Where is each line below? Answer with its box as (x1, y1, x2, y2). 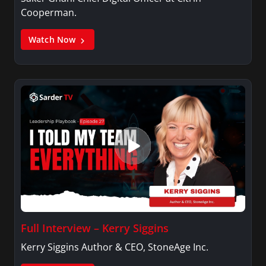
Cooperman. (21, 6, 77, 20)
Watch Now (28, 34, 78, 46)
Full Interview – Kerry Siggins (21, 220, 169, 235)
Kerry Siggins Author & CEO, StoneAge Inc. (21, 240, 208, 254)
